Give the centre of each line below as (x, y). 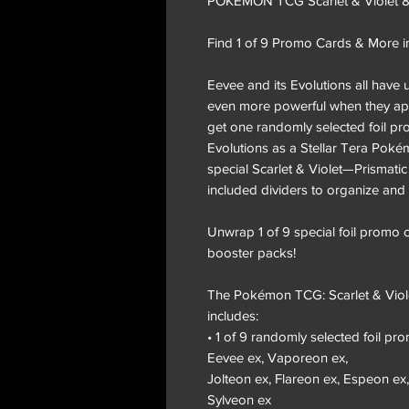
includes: (233, 315)
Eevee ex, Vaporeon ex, (278, 357)
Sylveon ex (239, 399)
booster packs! (252, 252)
